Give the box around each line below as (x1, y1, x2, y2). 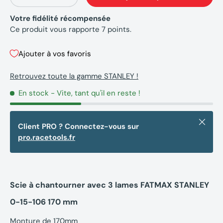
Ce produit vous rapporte (10, 24, 102, 35)
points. (106, 24, 131, 35)
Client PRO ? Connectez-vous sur (18, 121, 139, 132)
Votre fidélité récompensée (10, 13, 111, 24)
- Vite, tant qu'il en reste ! (50, 88, 140, 99)
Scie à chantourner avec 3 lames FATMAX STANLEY (10, 179, 209, 190)
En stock (18, 88, 49, 99)
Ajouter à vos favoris (18, 48, 91, 59)
